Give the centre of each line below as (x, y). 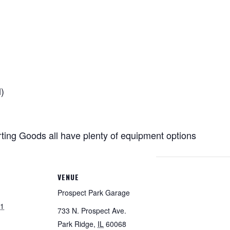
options (180, 135)
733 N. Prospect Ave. (92, 210)
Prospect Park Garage (94, 193)
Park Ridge (75, 224)
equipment (142, 135)
